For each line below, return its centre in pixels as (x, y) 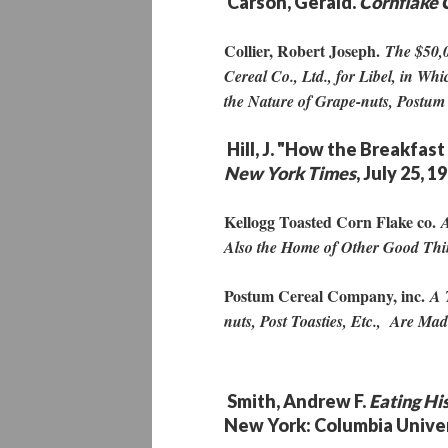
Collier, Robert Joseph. (304, 50)
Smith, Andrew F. (296, 401)
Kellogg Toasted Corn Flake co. (332, 221)
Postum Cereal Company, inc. (327, 295)
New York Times (290, 173)
